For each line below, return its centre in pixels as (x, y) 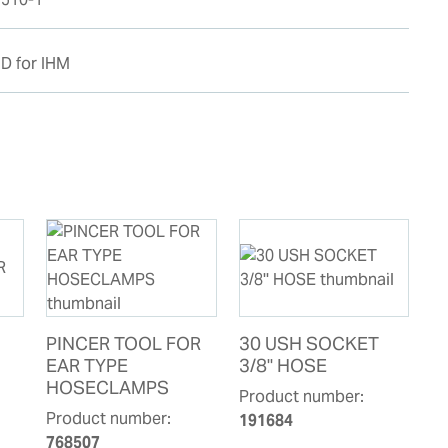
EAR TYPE (86, 365)
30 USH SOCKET (308, 343)
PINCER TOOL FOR (123, 343)
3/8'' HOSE (282, 365)
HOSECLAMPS (107, 387)
